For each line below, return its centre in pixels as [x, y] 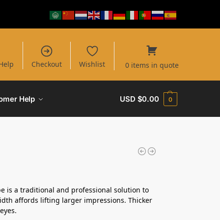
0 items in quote [152, 65]
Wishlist [92, 64]
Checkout [46, 64]
